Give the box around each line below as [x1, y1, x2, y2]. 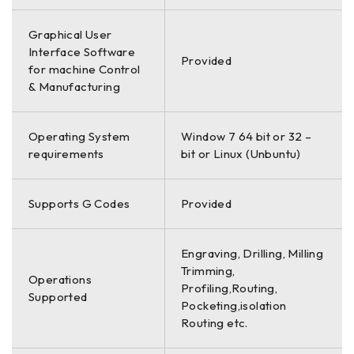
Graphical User [28, 26, 112, 42]
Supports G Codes [28, 195, 130, 211]
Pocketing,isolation [181, 297, 287, 313]
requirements [28, 145, 104, 161]
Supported [28, 288, 88, 304]
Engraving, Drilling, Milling [181, 245, 324, 261]
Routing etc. [181, 314, 248, 330]
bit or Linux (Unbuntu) [181, 145, 301, 161]
